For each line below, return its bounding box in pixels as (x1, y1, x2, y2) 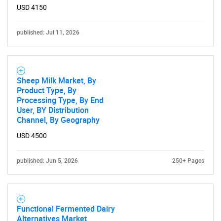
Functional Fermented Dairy (17, 203, 115, 214)
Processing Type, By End (17, 95, 104, 106)
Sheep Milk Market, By (17, 75, 96, 86)
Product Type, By (17, 85, 76, 96)
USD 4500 (17, 132, 47, 140)
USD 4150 (17, 3, 47, 11)
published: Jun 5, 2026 (17, 157, 78, 164)
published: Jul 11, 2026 (17, 29, 79, 36)
